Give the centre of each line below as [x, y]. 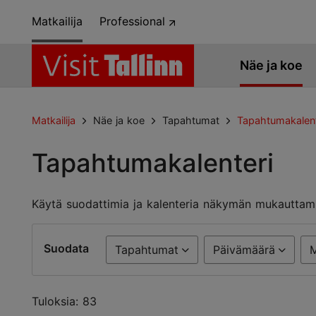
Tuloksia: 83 [64, 301]
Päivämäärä [244, 250]
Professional [134, 22]
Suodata [66, 248]
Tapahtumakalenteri [153, 163]
